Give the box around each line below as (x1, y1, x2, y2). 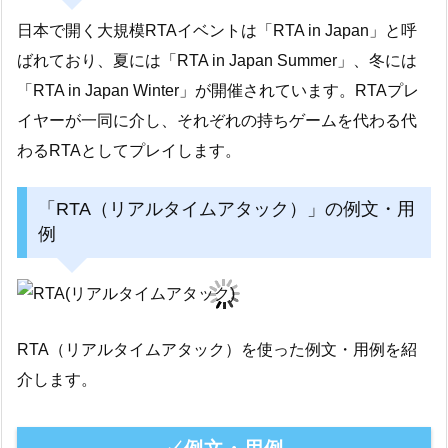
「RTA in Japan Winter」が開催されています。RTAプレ (17, 81, 419, 99)
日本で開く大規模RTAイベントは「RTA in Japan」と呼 (17, 21, 417, 39)
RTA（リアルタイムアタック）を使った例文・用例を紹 (17, 340, 417, 358)
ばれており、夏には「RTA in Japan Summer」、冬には (17, 51, 417, 69)
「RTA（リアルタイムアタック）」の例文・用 (37, 199, 415, 220)
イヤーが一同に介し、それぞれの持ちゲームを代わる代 (17, 111, 417, 129)
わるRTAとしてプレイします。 (17, 141, 241, 159)
